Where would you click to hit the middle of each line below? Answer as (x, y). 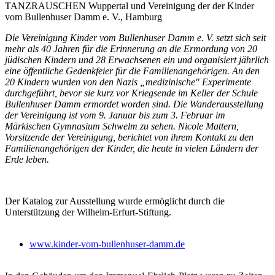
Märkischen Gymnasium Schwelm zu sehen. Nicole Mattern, (122, 126)
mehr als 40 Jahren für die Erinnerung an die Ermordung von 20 (131, 48)
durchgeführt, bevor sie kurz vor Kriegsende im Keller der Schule (131, 93)
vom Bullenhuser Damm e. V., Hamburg (83, 17)
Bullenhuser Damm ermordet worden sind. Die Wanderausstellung (134, 104)
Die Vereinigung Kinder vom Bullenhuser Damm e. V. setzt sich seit (135, 37)
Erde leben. (27, 159)
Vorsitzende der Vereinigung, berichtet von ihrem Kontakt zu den (129, 137)
